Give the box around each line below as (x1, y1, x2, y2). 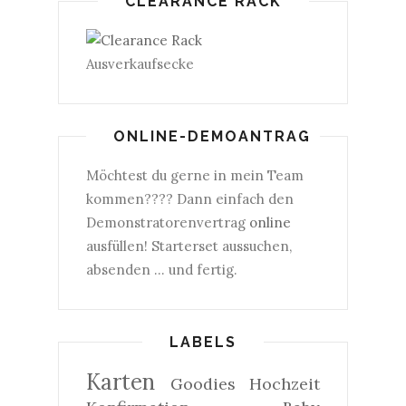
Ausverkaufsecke (86, 55, 194, 72)
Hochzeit (249, 373, 320, 394)
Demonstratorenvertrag (86, 214, 249, 231)
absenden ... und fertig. (86, 261, 237, 278)
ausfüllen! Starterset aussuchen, (86, 237, 292, 255)
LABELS (169, 333, 237, 351)
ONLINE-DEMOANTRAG (113, 128, 311, 145)
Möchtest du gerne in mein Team (86, 167, 304, 184)
